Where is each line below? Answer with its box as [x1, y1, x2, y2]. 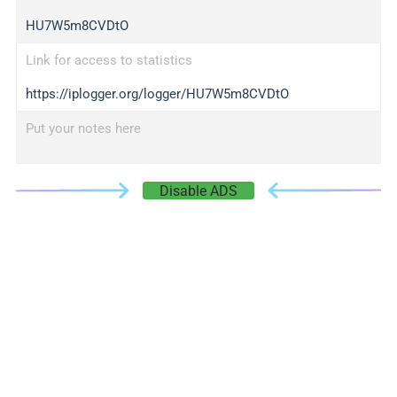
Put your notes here [25, 121, 141, 136]
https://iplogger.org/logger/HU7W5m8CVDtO [25, 86, 289, 102]
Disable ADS [160, 183, 237, 199]
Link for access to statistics [25, 52, 192, 68]
